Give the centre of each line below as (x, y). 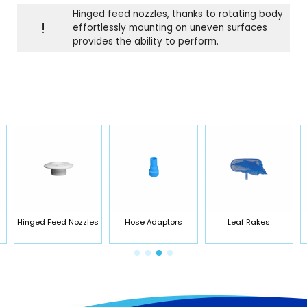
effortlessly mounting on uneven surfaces (170, 28)
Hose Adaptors (153, 222)
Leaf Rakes (249, 222)
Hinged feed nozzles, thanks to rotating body (178, 14)
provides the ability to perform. (146, 41)
